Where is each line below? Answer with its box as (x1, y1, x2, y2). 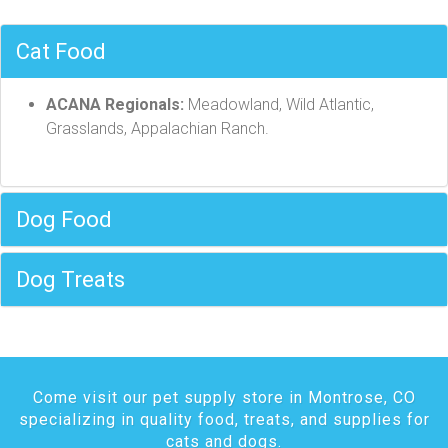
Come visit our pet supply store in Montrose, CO (32, 388, 416, 407)
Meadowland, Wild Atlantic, (184, 95, 374, 114)
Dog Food (16, 207, 112, 232)
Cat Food (16, 39, 106, 64)
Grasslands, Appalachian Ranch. (46, 119, 269, 138)
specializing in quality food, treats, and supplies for (18, 410, 430, 429)
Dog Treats (16, 267, 125, 292)
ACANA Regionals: (46, 95, 184, 114)
